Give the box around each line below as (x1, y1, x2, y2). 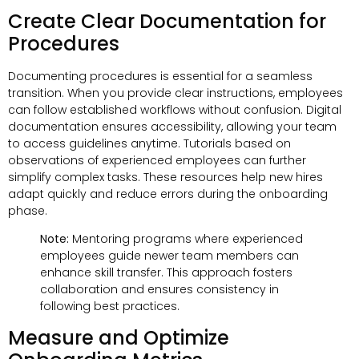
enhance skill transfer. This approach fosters (40, 264, 292, 281)
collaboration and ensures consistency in (40, 281, 279, 298)
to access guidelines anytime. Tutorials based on (8, 135, 291, 151)
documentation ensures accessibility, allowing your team (8, 118, 337, 135)
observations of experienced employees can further (8, 151, 306, 168)
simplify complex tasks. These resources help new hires (8, 168, 323, 185)
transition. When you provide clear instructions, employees (8, 84, 343, 101)
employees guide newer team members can (40, 248, 299, 264)
